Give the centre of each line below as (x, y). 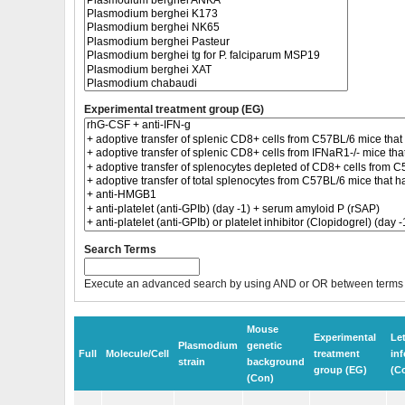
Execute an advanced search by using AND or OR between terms (244, 283)
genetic (264, 345)
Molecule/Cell (137, 353)
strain (192, 361)
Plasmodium (208, 345)
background (276, 361)
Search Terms (120, 249)
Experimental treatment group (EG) (174, 110)
